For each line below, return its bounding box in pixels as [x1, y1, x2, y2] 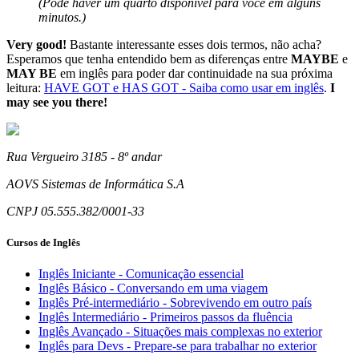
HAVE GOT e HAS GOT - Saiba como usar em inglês [44, 80, 324, 95]
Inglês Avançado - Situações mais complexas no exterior [38, 324, 322, 338]
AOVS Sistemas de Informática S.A [6, 176, 184, 191]
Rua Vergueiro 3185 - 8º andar [6, 149, 162, 163]
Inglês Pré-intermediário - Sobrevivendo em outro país [38, 295, 312, 309]
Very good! [6, 37, 67, 51]
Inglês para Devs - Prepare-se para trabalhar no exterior [38, 338, 317, 353]
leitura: [6, 80, 44, 95]
